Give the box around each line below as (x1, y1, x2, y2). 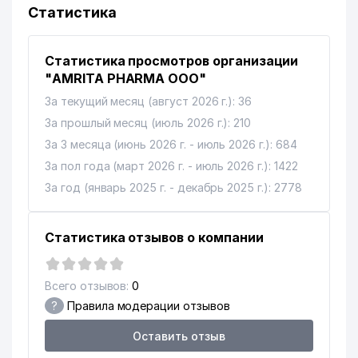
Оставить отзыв (133, 328, 225, 343)
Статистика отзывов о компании (45, 229, 264, 245)
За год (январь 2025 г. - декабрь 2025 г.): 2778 (45, 181, 302, 194)
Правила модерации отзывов (63, 299, 230, 312)
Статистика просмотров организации (45, 53, 299, 69)
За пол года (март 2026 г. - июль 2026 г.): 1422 (45, 159, 298, 173)
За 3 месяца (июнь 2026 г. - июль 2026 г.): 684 (45, 137, 297, 151)
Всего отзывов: (45, 279, 129, 292)
